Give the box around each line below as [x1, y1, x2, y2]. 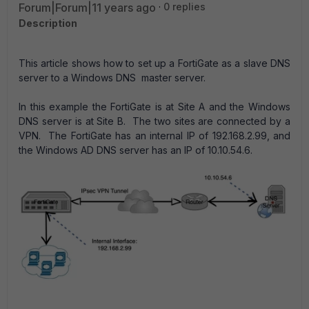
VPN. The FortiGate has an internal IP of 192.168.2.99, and [19, 130, 290, 141]
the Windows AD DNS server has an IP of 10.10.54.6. [19, 144, 252, 156]
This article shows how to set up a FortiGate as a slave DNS [19, 57, 290, 69]
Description [19, 17, 77, 29]
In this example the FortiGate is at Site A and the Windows [19, 101, 290, 112]
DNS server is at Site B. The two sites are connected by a [19, 115, 290, 127]
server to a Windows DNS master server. [19, 72, 206, 83]
